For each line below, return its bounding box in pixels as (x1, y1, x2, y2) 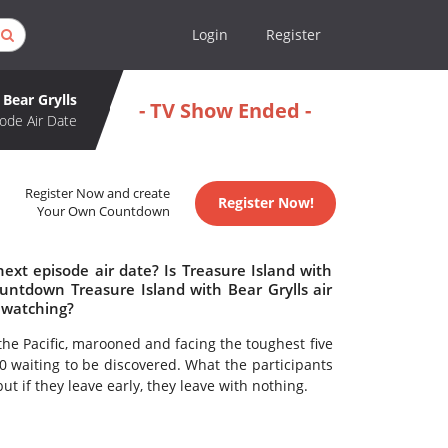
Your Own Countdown (37, 203, 171, 221)
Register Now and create (25, 185, 171, 203)
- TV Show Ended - (138, 96, 311, 124)
